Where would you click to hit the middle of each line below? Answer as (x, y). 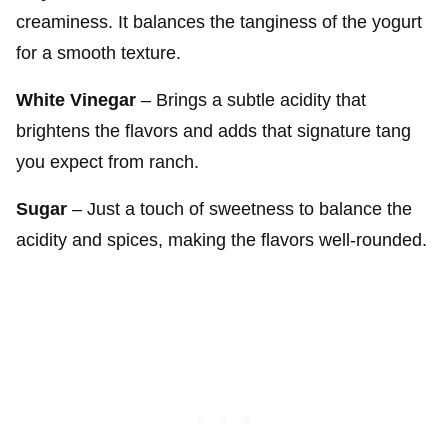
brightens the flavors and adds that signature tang (213, 130)
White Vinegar (76, 99)
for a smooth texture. (98, 52)
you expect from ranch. (107, 161)
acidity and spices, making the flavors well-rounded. (221, 239)
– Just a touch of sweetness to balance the (239, 208)
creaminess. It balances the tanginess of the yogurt (219, 21)
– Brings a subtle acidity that (251, 99)
